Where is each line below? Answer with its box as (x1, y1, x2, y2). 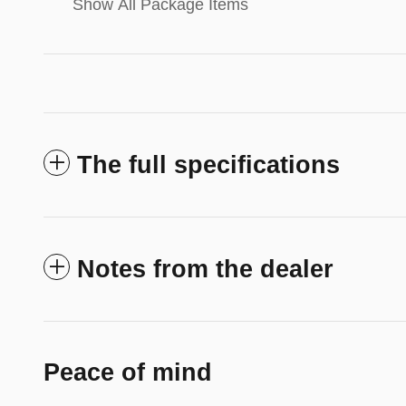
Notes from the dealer (77, 255, 333, 283)
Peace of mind (43, 358, 212, 386)
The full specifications (77, 150, 340, 179)
